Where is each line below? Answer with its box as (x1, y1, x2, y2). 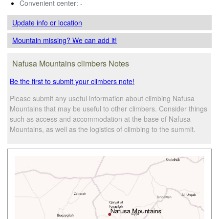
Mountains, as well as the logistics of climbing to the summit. (10, 124, 196, 134)
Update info (12, 17, 50, 27)
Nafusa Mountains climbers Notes (12, 57, 130, 69)
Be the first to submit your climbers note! (10, 76, 135, 86)
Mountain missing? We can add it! (12, 35, 117, 45)
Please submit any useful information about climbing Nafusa (10, 93, 195, 103)
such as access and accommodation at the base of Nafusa (10, 113, 191, 124)
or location (50, 17, 83, 27)
